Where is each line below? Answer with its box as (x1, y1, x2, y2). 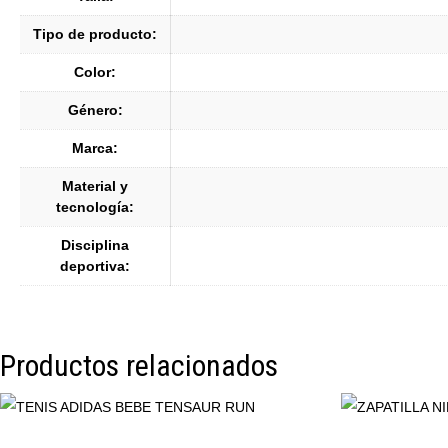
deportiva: (60, 258, 130, 275)
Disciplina (61, 237, 129, 254)
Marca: (72, 140, 118, 157)
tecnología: (56, 199, 134, 216)
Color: (74, 64, 116, 81)
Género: (67, 102, 123, 119)
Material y (62, 178, 128, 195)
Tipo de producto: (33, 26, 157, 43)
